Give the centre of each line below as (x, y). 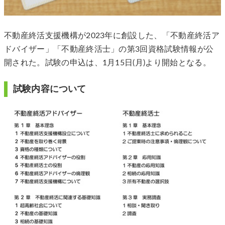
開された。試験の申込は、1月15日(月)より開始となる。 (107, 63)
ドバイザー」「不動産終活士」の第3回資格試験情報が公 (109, 49)
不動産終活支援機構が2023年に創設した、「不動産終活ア (112, 36)
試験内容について (49, 89)
